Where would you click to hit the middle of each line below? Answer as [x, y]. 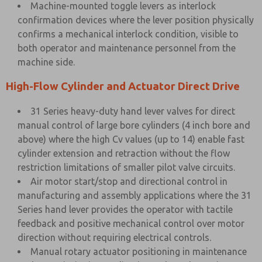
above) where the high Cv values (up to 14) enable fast [131, 139]
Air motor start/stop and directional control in [129, 181]
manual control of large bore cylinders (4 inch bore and [134, 125]
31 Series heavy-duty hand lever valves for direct [133, 111]
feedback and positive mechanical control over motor [131, 223]
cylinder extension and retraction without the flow [124, 153]
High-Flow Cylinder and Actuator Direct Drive [123, 86]
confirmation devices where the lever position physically [136, 20]
